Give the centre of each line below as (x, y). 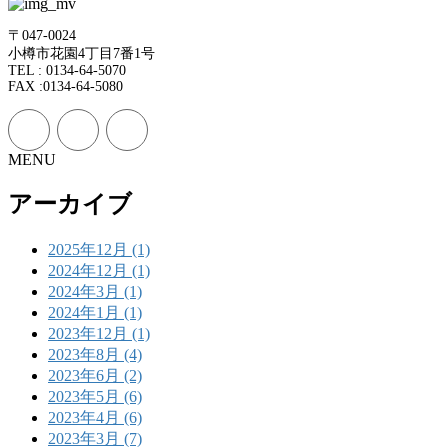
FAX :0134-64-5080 (65, 86)
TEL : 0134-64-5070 (67, 70)
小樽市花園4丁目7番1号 (81, 53)
